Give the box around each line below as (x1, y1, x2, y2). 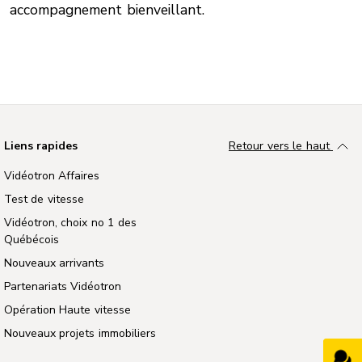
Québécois (3, 231, 59, 247)
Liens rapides (3, 137, 78, 154)
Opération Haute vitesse (3, 301, 131, 318)
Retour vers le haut (229, 138, 333, 154)
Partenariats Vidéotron (3, 278, 122, 294)
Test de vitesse (3, 191, 84, 207)
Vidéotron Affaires (3, 167, 100, 183)
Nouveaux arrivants (3, 255, 105, 271)
